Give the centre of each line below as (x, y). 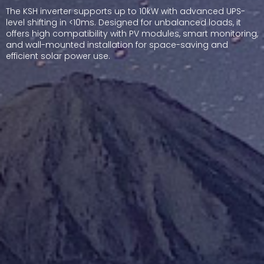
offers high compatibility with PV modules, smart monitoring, (132, 34)
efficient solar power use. (58, 56)
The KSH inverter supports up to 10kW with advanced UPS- (126, 11)
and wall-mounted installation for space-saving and (117, 45)
